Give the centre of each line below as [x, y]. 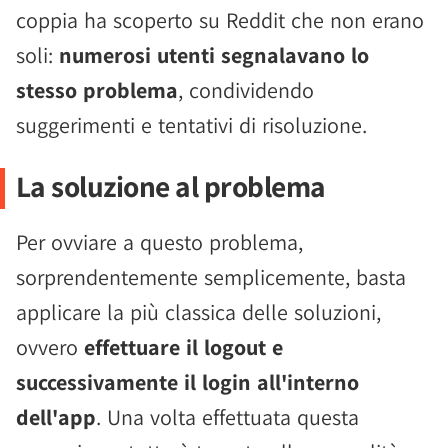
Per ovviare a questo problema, [159, 242]
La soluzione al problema [170, 186]
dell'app [56, 417]
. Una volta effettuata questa [227, 417]
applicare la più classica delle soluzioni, [198, 312]
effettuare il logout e [183, 347]
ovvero [50, 347]
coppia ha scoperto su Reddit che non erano [220, 20]
